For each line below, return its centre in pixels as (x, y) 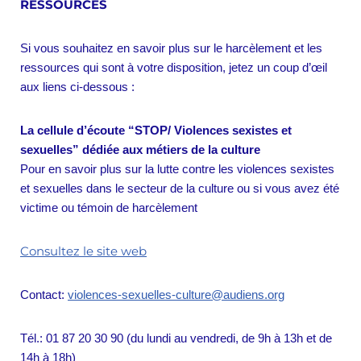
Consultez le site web (83, 251)
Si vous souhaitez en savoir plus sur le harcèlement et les (171, 48)
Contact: (44, 295)
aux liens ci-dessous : (79, 87)
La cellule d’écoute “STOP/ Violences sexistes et (156, 131)
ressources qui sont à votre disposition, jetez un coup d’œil (174, 68)
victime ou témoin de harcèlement (109, 208)
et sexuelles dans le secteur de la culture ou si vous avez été (180, 189)
